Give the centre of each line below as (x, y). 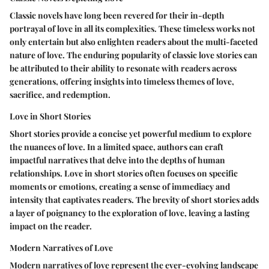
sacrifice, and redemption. (60, 95)
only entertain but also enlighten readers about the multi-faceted (134, 42)
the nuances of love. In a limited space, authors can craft (116, 147)
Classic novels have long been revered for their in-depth (117, 16)
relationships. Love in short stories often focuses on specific (124, 174)
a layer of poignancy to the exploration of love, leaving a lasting (130, 213)
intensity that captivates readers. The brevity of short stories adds (134, 200)
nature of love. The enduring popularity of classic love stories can (134, 55)
